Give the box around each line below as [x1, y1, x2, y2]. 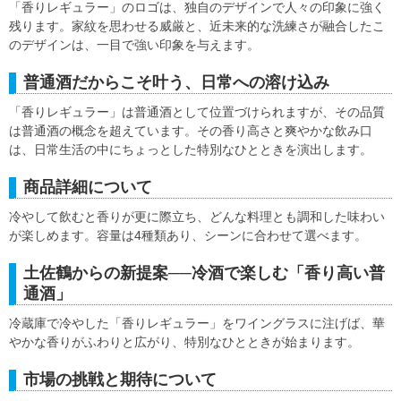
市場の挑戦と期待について [23, 371, 217, 389]
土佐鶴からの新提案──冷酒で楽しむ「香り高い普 [23, 264, 385, 283]
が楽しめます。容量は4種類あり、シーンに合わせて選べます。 [9, 228, 367, 243]
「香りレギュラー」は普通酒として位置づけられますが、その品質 [9, 105, 385, 120]
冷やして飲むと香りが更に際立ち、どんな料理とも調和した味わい [9, 209, 385, 225]
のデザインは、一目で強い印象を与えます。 [9, 38, 260, 53]
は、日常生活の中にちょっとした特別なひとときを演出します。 [9, 142, 372, 158]
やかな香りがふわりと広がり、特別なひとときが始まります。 [9, 335, 360, 350]
